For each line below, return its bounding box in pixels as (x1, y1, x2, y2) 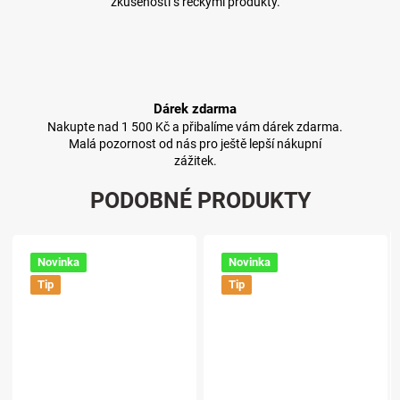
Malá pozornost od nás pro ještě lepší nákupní (69, 137, 322, 152)
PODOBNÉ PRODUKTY (89, 187, 311, 213)
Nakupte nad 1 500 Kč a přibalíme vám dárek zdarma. (47, 120, 344, 135)
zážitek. (173, 154, 217, 169)
